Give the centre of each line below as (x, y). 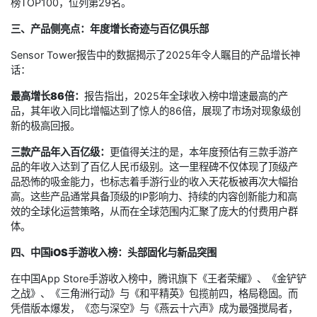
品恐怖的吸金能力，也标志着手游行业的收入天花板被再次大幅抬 (154, 182)
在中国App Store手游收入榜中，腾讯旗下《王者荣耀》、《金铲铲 (158, 279)
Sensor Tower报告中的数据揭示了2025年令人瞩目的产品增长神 (155, 55)
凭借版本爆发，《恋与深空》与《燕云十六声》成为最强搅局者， (154, 309)
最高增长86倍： (47, 96)
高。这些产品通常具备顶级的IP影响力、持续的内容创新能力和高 (154, 197)
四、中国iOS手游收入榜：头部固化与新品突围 (114, 253)
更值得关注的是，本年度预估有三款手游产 (204, 152)
